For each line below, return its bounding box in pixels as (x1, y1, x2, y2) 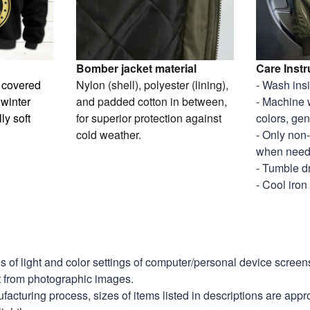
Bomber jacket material (75, 60, 197, 76)
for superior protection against (75, 109, 221, 126)
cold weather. (75, 126, 141, 143)
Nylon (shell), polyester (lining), (75, 76, 228, 93)
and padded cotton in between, (75, 93, 227, 109)
